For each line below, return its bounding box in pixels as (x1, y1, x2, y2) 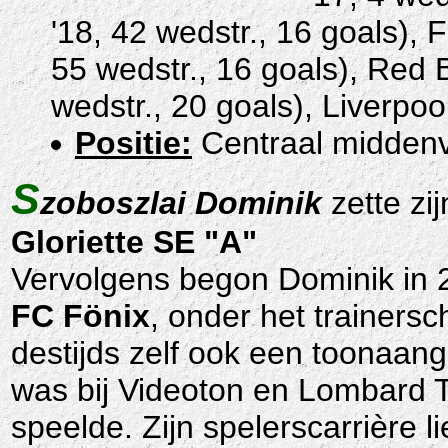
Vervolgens (11, 261, 179, 297)
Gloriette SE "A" (11, 224, 257, 260)
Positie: (75, 125, 192, 161)
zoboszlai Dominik (40, 185, 322, 221)
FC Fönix (11, 298, 150, 334)
